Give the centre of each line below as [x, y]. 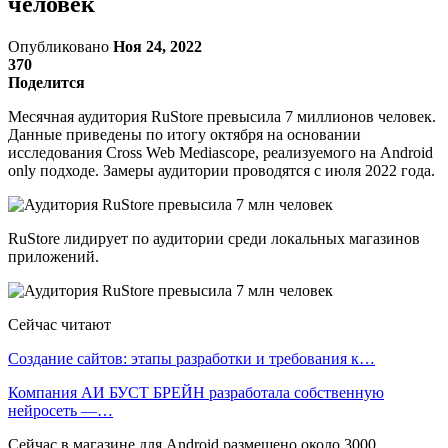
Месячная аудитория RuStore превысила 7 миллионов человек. [222, 116]
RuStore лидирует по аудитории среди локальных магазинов [214, 238]
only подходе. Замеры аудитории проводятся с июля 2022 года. [221, 170]
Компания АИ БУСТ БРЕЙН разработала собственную [196, 392]
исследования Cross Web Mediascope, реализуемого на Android [220, 152]
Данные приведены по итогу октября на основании [184, 134]
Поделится [46, 82]
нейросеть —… [60, 410]
